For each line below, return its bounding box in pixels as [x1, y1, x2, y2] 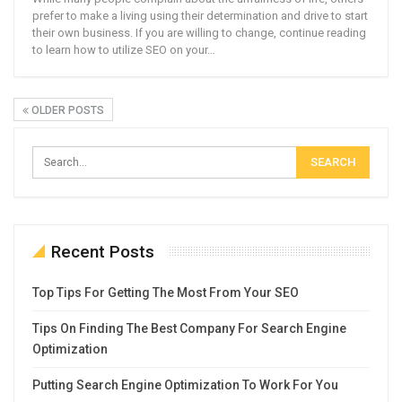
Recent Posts [51, 240, 154, 262]
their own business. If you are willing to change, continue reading [32, 25, 366, 39]
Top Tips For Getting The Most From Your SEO [32, 284, 299, 300]
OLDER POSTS [29, 103, 104, 117]
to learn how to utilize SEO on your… [32, 42, 215, 57]
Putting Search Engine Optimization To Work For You [32, 377, 338, 392]
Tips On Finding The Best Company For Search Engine [32, 320, 346, 336]
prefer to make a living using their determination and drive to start [32, 8, 368, 22]
